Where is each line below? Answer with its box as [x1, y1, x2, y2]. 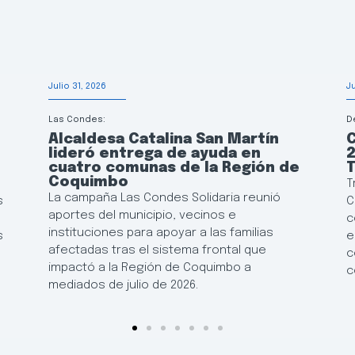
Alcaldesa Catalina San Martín [48, 132, 279, 147]
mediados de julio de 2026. [48, 279, 198, 292]
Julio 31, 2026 [48, 82, 106, 92]
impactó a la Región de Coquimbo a [48, 261, 251, 275]
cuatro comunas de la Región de [48, 161, 300, 176]
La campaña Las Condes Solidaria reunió [48, 192, 281, 205]
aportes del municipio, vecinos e [48, 209, 236, 223]
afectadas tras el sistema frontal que [48, 244, 266, 258]
